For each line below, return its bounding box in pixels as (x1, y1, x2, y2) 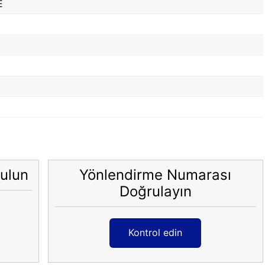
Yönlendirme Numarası (79, 166, 232, 183)
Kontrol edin (128, 226, 183, 238)
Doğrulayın (119, 182, 192, 200)
